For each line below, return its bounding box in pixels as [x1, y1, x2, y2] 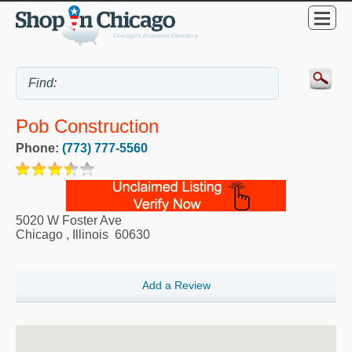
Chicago [16, 228, 63, 242]
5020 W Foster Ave [16, 214, 122, 228]
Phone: [16, 141, 62, 156]
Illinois [72, 228, 108, 242]
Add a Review [141, 279, 211, 292]
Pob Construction [16, 115, 159, 137]
